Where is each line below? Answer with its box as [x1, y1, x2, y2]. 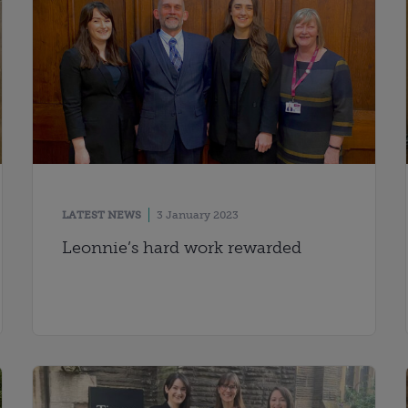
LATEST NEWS [61, 208, 141, 221]
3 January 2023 [156, 208, 239, 221]
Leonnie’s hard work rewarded [61, 237, 301, 258]
